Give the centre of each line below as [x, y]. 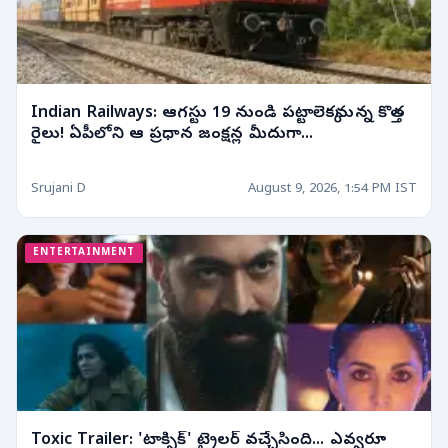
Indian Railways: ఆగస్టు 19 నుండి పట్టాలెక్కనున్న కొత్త [218, 114]
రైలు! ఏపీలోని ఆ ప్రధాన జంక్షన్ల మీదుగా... [172, 135]
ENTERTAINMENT [84, 253]
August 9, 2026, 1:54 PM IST [332, 189]
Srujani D [58, 189]
